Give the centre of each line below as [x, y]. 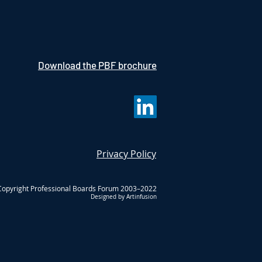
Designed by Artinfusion [124, 197]
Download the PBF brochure [97, 65]
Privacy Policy [126, 154]
